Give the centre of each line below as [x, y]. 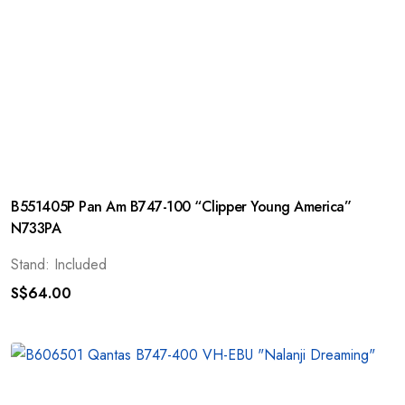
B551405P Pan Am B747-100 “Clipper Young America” [181, 206]
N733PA [36, 228]
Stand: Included [59, 264]
